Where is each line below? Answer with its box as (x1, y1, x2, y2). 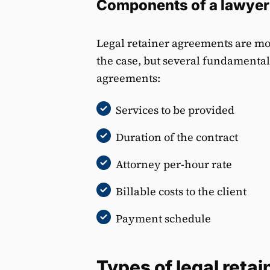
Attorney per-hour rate (116, 156, 232, 172)
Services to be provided (116, 102, 234, 118)
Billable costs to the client (116, 183, 246, 199)
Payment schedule (116, 210, 211, 226)
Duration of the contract (116, 129, 238, 145)
